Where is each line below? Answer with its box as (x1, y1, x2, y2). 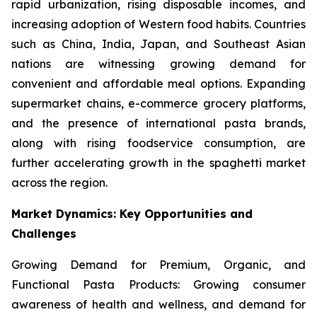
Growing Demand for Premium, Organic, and (11, 258, 306, 272)
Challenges (11, 226, 76, 241)
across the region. (11, 175, 108, 190)
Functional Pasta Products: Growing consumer (11, 277, 306, 292)
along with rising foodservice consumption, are (11, 136, 306, 151)
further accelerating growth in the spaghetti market (11, 156, 306, 171)
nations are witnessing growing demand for (11, 57, 306, 71)
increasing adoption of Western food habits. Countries (11, 17, 306, 32)
